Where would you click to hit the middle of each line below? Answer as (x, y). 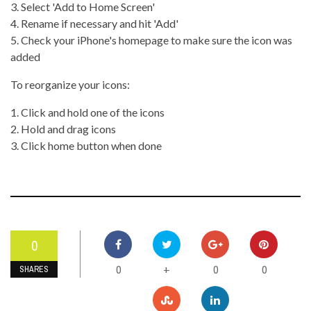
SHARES (34, 269)
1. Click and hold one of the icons (87, 112)
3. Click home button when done (86, 145)
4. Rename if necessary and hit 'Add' (94, 23)
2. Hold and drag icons (63, 128)
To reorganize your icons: (70, 84)
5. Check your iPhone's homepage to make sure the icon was (151, 40)
